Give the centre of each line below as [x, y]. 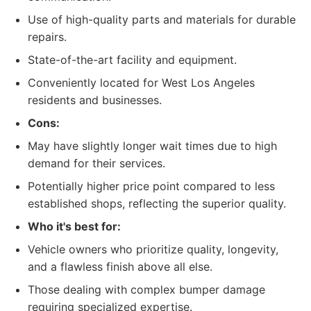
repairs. [47, 37]
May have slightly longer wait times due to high [152, 146]
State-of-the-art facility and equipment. [132, 60]
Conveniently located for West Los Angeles [141, 83]
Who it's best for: [74, 226]
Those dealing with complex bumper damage [146, 289]
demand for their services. [96, 163]
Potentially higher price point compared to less [151, 186]
